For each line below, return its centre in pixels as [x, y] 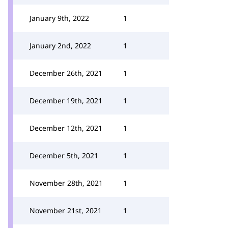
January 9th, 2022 [59, 18]
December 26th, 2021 [66, 73]
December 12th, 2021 [66, 128]
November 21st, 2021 [66, 210]
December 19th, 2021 [66, 101]
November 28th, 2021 [66, 183]
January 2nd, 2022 [60, 46]
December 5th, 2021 [64, 155]
